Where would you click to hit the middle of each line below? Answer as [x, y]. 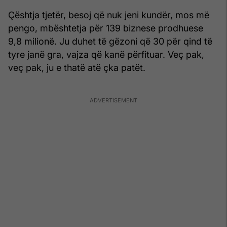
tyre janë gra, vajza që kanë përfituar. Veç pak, [106, 54]
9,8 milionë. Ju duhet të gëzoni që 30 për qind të [110, 41]
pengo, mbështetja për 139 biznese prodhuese [106, 28]
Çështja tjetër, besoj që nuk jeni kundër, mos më [109, 15]
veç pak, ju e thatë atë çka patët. [77, 67]
